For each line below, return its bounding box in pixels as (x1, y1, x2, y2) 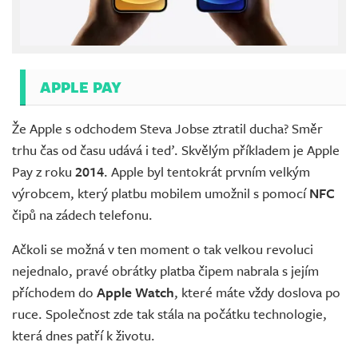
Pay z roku (12, 161, 75, 181)
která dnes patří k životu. (12, 324, 155, 345)
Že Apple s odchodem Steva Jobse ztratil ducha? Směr (12, 117, 323, 138)
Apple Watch (97, 281, 174, 302)
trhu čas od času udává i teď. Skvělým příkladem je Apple (12, 139, 340, 160)
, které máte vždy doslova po (174, 281, 340, 302)
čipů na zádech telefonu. (12, 204, 153, 225)
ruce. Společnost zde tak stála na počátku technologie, (12, 303, 327, 324)
